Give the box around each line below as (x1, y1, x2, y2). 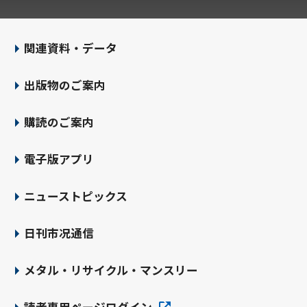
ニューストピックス (23, 188, 127, 204)
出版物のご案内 (23, 77, 106, 93)
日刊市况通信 (23, 225, 94, 241)
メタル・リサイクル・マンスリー (23, 262, 198, 278)
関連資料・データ (23, 40, 117, 56)
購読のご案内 (23, 114, 94, 130)
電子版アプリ (23, 151, 94, 167)
